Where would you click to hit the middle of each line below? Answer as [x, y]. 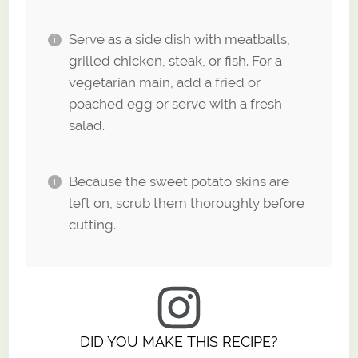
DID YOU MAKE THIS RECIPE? [179, 342]
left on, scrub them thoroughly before [186, 203]
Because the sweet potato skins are [179, 181]
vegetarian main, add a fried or [164, 83]
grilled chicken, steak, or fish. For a [175, 61]
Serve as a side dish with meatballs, [179, 40]
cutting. [92, 224]
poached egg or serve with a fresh [175, 104]
